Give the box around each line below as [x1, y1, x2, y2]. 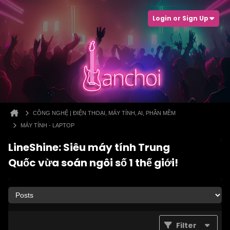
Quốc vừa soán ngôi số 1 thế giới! [8, 156, 178, 170]
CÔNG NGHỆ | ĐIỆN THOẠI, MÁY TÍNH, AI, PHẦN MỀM [33, 110, 176, 116]
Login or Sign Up [152, 14, 208, 23]
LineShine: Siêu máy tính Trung [8, 140, 170, 155]
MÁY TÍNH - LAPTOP [21, 122, 74, 128]
